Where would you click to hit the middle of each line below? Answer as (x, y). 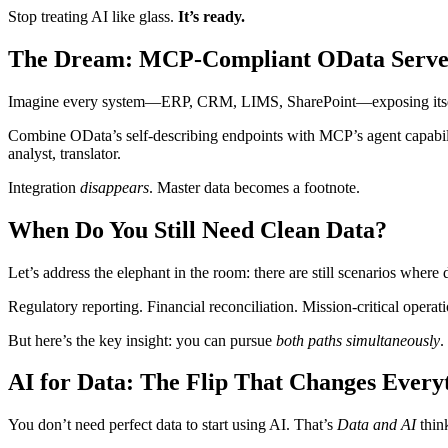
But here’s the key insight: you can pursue (142, 340)
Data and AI (376, 425)
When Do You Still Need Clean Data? (197, 229)
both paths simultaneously (358, 340)
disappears (114, 187)
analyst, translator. (64, 153)
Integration (44, 187)
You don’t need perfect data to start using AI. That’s (172, 425)
